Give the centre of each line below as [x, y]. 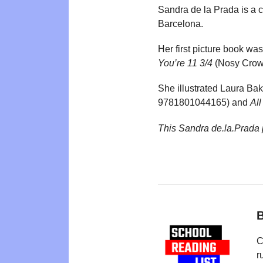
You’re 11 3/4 [185, 63]
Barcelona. [181, 24]
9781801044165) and [204, 103]
